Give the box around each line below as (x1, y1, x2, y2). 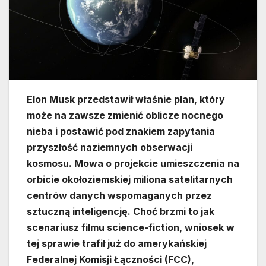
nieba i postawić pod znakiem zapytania (27, 125, 215, 138)
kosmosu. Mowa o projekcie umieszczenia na (27, 157, 239, 170)
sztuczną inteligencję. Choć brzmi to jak (27, 205, 214, 218)
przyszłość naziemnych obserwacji (27, 141, 192, 154)
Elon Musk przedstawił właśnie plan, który (27, 93, 225, 106)
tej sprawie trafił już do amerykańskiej (27, 237, 207, 250)
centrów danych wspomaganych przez (27, 189, 212, 202)
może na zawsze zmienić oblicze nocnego (27, 109, 223, 122)
